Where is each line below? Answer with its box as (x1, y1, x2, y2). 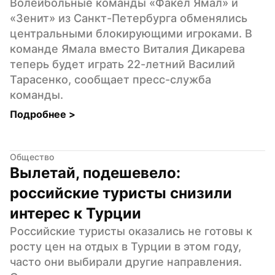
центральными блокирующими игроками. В (10, 26, 252, 40)
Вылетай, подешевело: (10, 163, 180, 182)
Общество (10, 151, 54, 162)
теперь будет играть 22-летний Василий (10, 57, 235, 71)
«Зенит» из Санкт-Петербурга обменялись (10, 11, 247, 25)
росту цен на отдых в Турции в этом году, (10, 239, 241, 253)
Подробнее (10, 107, 69, 120)
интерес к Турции (10, 204, 141, 222)
